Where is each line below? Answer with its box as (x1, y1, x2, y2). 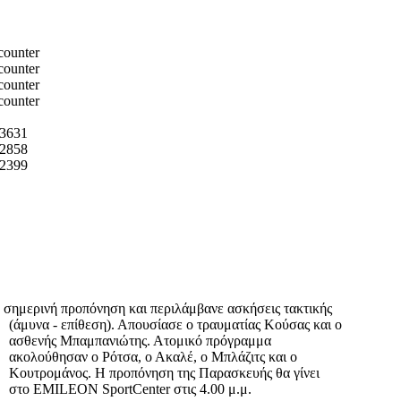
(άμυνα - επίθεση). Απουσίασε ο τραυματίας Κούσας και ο (9, 317, 342, 333)
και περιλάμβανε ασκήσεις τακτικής (129, 301, 332, 317)
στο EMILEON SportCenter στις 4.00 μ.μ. (9, 381, 252, 397)
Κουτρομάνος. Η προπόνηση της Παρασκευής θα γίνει (9, 365, 320, 381)
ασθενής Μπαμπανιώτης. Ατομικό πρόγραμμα (9, 333, 271, 349)
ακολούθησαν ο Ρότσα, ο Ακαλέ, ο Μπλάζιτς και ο (9, 349, 297, 365)
